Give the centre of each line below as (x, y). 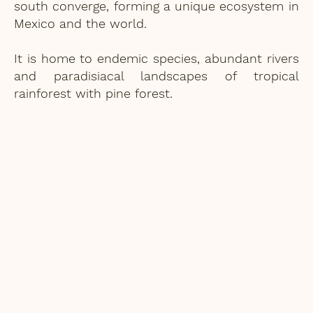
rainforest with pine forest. (93, 93)
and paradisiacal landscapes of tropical (156, 75)
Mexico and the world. (80, 23)
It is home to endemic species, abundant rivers (156, 58)
